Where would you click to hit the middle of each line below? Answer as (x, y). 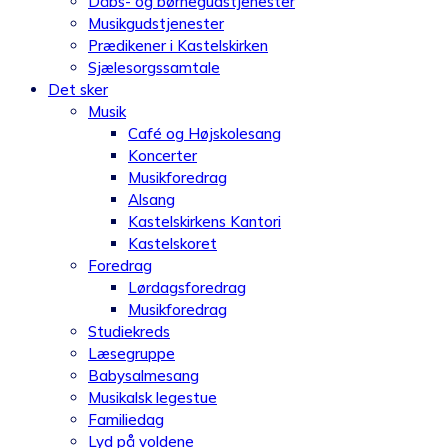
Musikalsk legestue (152, 397)
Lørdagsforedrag (187, 287)
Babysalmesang (143, 375)
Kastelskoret (172, 243)
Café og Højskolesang (204, 133)
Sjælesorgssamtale (154, 67)
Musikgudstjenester (156, 23)
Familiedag (126, 419)
